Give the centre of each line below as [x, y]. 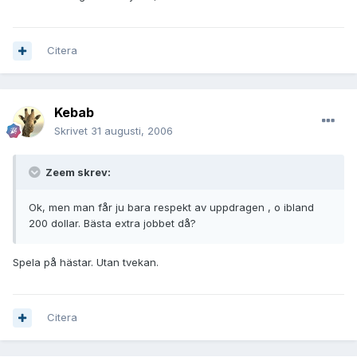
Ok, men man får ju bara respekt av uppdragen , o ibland [171, 208]
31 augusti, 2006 [132, 131]
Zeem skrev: [77, 173]
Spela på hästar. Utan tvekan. [86, 263]
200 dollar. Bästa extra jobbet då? [112, 224]
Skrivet [73, 131]
